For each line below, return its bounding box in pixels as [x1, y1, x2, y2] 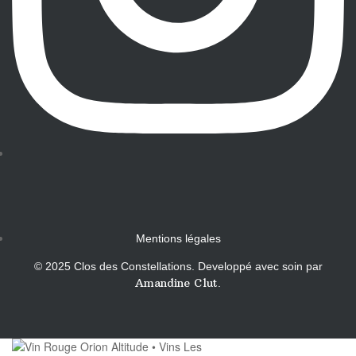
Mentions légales [135, 232, 221, 246]
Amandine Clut [135, 276, 218, 291]
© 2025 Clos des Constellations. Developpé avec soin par [33, 260, 323, 273]
